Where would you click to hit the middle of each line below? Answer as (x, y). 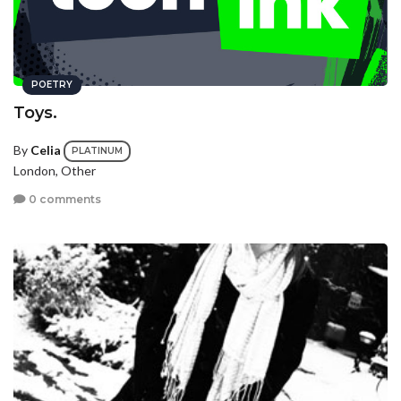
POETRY (52, 85)
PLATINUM (97, 151)
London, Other (55, 171)
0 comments (64, 199)
